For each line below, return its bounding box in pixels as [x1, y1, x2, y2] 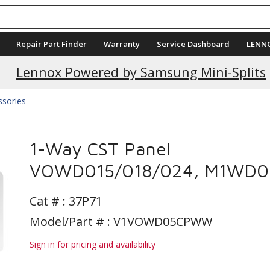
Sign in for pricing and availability [30, 239, 155, 250]
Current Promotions [79, 52, 203, 71]
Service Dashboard [157, 39, 230, 49]
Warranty [104, 39, 140, 49]
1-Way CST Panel [30, 138, 171, 159]
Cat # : [30, 193, 69, 209]
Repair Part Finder [16, 39, 87, 49]
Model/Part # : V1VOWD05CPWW [30, 213, 212, 230]
